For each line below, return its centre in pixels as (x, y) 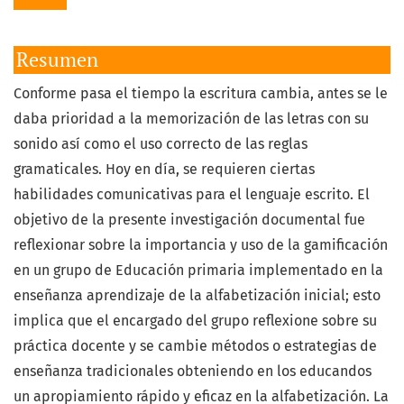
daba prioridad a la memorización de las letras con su (191, 119)
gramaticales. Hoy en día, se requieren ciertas (164, 170)
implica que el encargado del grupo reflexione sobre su (195, 321)
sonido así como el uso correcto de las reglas (161, 144)
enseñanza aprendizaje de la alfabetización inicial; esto (197, 296)
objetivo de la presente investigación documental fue (189, 220)
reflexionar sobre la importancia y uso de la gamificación (201, 245)
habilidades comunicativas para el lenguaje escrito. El (192, 195)
